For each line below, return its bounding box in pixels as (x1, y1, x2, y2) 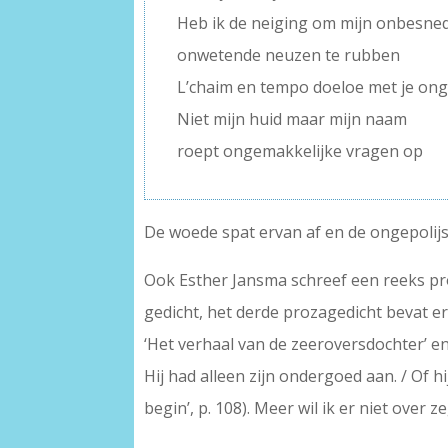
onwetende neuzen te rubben (177, 43, 401, 66)
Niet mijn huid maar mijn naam (177, 107, 408, 130)
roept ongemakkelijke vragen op (177, 139, 424, 162)
